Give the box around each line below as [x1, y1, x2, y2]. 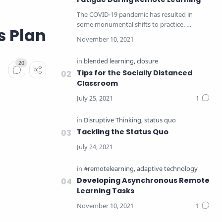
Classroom [77, 78, 118, 88]
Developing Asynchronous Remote [77, 175, 210, 185]
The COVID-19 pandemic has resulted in [77, 10, 193, 19]
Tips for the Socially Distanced [77, 68, 192, 78]
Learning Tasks [77, 186, 134, 196]
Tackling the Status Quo [77, 127, 168, 137]
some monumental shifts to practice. [77, 20, 186, 29]
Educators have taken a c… [77, 30, 155, 39]
